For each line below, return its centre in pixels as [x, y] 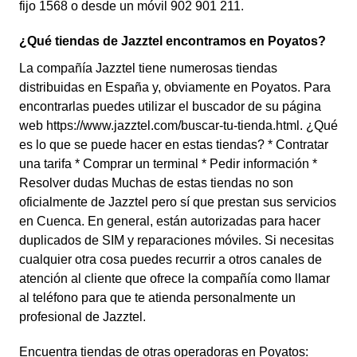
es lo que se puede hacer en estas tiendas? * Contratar [174, 145]
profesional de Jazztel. [82, 317]
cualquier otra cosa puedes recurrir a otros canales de [171, 259]
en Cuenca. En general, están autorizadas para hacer [170, 221]
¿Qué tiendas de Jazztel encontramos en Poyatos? [173, 41]
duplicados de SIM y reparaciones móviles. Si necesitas [177, 240]
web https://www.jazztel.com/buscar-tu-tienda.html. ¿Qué [178, 126]
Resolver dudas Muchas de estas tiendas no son [156, 183]
